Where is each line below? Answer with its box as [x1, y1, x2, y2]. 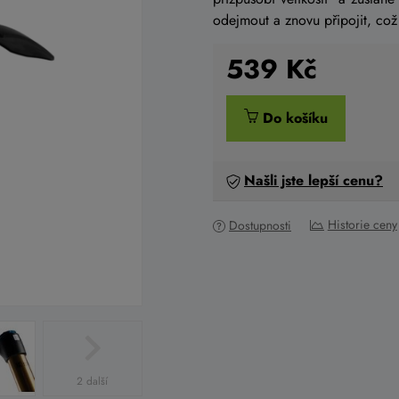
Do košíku [258, 108, 328, 128]
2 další [77, 372, 109, 389]
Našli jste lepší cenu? [244, 170, 383, 191]
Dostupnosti [229, 216, 291, 234]
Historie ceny [327, 216, 397, 233]
